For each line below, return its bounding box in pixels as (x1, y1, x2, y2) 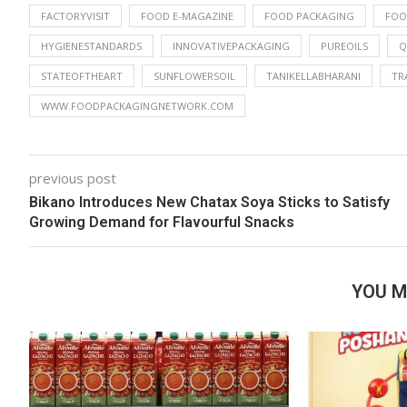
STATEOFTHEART (41, 68, 123, 83)
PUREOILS (321, 38, 368, 53)
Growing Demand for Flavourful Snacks (29, 213, 298, 231)
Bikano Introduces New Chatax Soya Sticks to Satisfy (29, 193, 390, 211)
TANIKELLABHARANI (266, 68, 361, 83)
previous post (29, 168, 116, 187)
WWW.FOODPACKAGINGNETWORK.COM (41, 98, 233, 113)
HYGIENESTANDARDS (41, 38, 142, 53)
